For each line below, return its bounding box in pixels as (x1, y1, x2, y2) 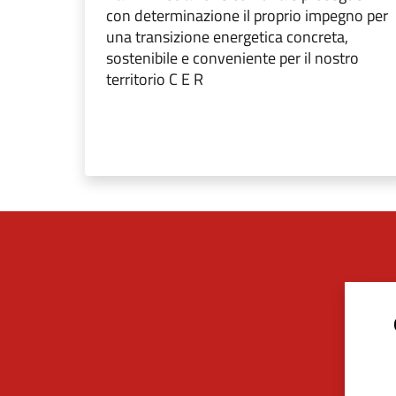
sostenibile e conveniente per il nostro (106, 46, 359, 70)
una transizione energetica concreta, (106, 25, 348, 49)
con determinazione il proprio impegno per (106, 4, 388, 27)
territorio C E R (106, 67, 203, 91)
